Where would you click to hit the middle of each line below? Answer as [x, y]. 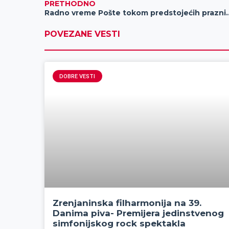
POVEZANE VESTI [83, 34]
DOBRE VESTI [77, 76]
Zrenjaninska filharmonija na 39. [127, 203]
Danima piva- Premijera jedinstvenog [139, 213]
